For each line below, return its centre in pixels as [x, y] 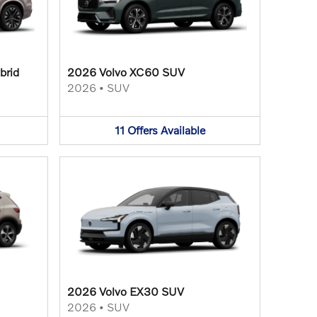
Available [183, 130]
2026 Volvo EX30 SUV [125, 291]
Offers [142, 130]
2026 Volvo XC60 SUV [126, 72]
